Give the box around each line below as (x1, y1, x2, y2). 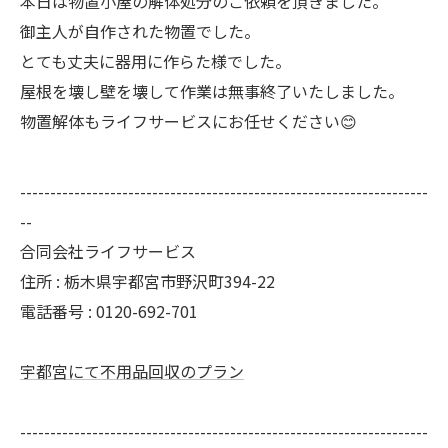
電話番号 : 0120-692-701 (20, 298, 198, 323)
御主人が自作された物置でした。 (20, 18, 260, 43)
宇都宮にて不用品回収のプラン (20, 358, 244, 383)
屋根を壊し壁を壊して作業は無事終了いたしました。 (20, 78, 404, 103)
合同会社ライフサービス (20, 238, 196, 263)
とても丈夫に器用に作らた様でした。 (20, 48, 291, 73)
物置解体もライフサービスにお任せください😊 (20, 108, 357, 133)
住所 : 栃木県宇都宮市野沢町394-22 (20, 268, 275, 293)
